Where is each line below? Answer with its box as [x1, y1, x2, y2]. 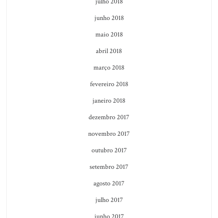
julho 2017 [95, 195, 123, 204]
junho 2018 [94, 13, 124, 22]
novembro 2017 [88, 129, 130, 138]
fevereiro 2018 [90, 79, 128, 89]
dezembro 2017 [89, 112, 129, 122]
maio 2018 [95, 30, 123, 39]
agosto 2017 [93, 179, 125, 188]
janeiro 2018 [92, 96, 126, 105]
